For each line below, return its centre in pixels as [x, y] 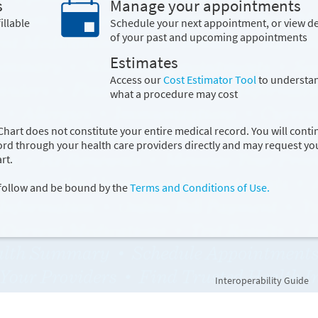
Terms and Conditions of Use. [200, 187]
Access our [136, 79]
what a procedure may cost [174, 93]
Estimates [144, 62]
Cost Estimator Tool [209, 79]
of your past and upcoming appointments [208, 37]
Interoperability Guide [262, 280]
